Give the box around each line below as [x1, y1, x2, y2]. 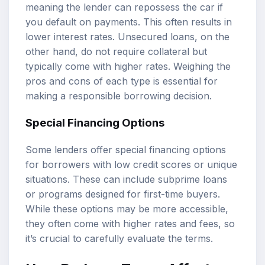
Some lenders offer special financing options [25, 144, 226, 156]
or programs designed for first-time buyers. [25, 188, 220, 201]
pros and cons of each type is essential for [25, 75, 218, 87]
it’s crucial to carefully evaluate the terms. [25, 232, 213, 245]
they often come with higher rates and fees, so [25, 218, 235, 230]
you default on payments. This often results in [25, 15, 232, 28]
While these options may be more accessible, [25, 203, 228, 215]
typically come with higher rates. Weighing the [25, 60, 231, 72]
